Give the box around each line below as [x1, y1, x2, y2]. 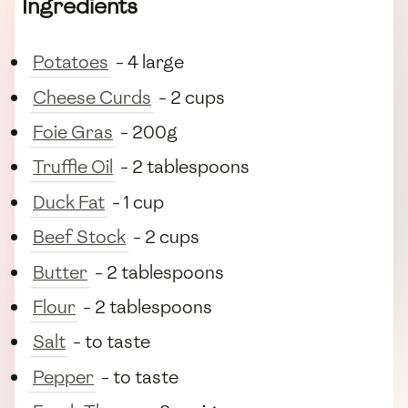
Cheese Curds [33, 85, 151, 109]
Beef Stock [33, 225, 126, 250]
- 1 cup [108, 189, 164, 214]
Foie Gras [33, 119, 113, 144]
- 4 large [112, 50, 184, 75]
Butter [33, 260, 87, 284]
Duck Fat [33, 189, 105, 214]
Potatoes [33, 50, 108, 75]
